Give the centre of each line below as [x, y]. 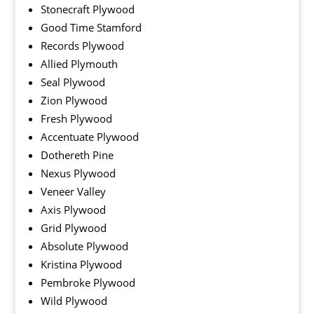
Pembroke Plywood [88, 283]
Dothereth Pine [77, 155]
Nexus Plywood [78, 173]
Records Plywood [82, 46]
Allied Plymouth [79, 64]
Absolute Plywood [84, 246]
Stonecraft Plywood [87, 9]
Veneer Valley [73, 192]
